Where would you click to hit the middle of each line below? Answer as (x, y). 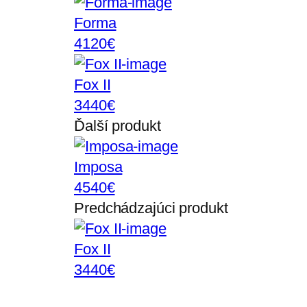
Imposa (98, 167)
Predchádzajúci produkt (151, 208)
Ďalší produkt (118, 126)
